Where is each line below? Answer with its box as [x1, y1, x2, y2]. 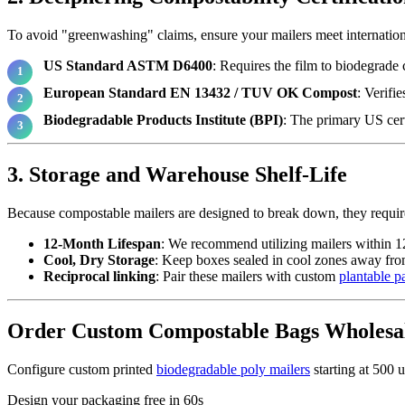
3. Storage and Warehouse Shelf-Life [7, 162, 347, 186]
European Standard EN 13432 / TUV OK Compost [43, 84, 357, 100]
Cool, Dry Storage [43, 251, 155, 268]
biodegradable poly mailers [156, 361, 310, 377]
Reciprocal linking [43, 268, 155, 284]
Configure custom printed [7, 361, 156, 377]
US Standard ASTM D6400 [43, 57, 212, 73]
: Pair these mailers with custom [155, 268, 339, 284]
